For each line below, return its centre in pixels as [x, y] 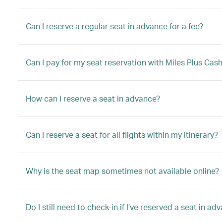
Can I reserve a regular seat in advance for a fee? [114, 26]
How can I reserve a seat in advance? [93, 98]
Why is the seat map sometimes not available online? [122, 171]
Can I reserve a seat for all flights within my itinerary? [122, 135]
